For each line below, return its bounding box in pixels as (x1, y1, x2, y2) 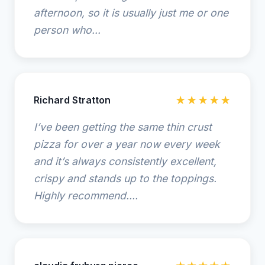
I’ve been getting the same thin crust (34, 121, 212, 133)
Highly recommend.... (34, 189, 138, 202)
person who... (34, 24, 101, 36)
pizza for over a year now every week (34, 138, 220, 150)
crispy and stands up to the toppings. (34, 172, 216, 185)
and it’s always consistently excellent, (34, 155, 216, 167)
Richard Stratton (34, 94, 111, 106)
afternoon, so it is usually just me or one (34, 7, 228, 19)
